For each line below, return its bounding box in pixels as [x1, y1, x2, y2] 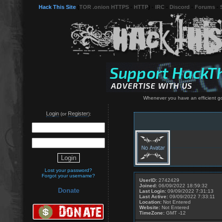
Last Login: [139, 188, 166, 194]
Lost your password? [45, 167, 92, 173]
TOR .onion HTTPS [79, 4, 129, 10]
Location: [139, 199, 162, 205]
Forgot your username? [42, 173, 95, 178]
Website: [139, 205, 160, 210]
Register [67, 111, 88, 116]
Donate [57, 187, 79, 195]
